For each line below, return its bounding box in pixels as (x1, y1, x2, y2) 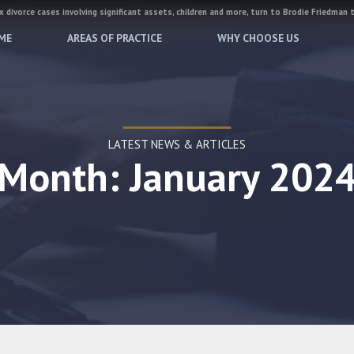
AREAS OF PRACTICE (67, 31, 162, 45)
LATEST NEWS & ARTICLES (108, 137, 246, 152)
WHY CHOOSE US (217, 31, 299, 45)
